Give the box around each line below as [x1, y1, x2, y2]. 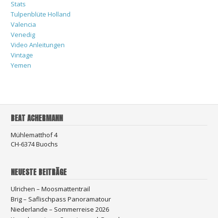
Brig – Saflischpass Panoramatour [11, 194, 111, 203]
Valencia [11, 19, 36, 29]
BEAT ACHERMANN [11, 112, 63, 124]
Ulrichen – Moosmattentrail [11, 184, 90, 193]
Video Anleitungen [11, 40, 65, 49]
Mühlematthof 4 [11, 130, 57, 139]
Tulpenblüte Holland [11, 9, 71, 18]
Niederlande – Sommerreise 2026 [11, 204, 109, 214]
